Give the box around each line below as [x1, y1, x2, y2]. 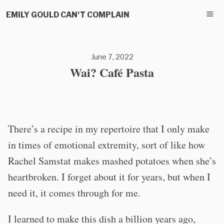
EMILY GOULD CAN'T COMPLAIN [6, 9, 129, 19]
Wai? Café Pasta [70, 63, 154, 81]
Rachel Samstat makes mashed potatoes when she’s [8, 154, 216, 167]
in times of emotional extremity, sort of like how [8, 138, 205, 151]
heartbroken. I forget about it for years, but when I [8, 170, 210, 183]
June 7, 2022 [90, 52, 133, 61]
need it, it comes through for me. [8, 186, 140, 199]
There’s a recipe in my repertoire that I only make [8, 122, 209, 135]
